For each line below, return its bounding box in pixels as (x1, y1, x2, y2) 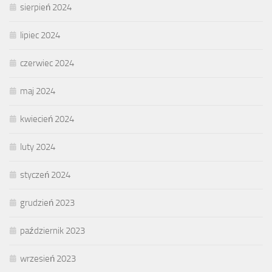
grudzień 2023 (20, 197, 75, 209)
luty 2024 (20, 141, 55, 153)
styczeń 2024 (20, 169, 70, 181)
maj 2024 (20, 86, 55, 97)
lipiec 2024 (20, 30, 60, 41)
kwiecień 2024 (20, 114, 74, 125)
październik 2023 (20, 225, 85, 237)
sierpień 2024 (20, 2, 72, 13)
